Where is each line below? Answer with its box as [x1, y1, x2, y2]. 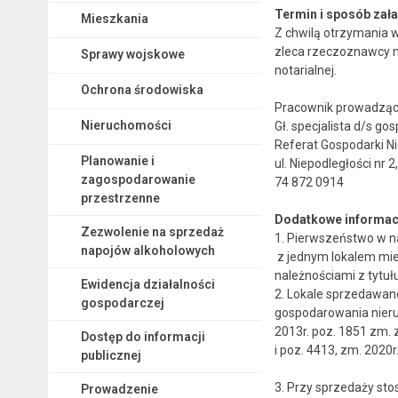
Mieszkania [80, 11, 148, 26]
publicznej [80, 347, 141, 362]
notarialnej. [274, 62, 337, 77]
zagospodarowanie [80, 171, 195, 187]
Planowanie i [80, 153, 155, 168]
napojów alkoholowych [80, 243, 215, 258]
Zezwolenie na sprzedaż [80, 224, 224, 239]
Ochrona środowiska [80, 82, 203, 97]
